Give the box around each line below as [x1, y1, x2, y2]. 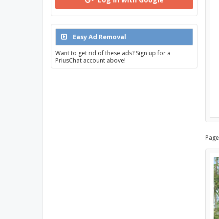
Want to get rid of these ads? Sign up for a [55, 49, 171, 57]
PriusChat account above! [55, 56, 126, 65]
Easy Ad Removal [71, 32, 126, 41]
